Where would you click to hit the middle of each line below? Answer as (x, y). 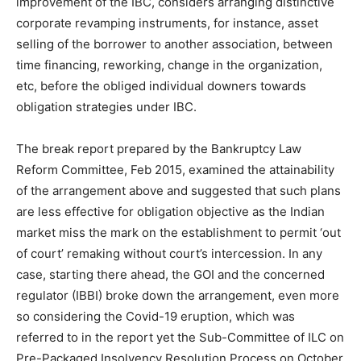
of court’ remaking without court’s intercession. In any (169, 253)
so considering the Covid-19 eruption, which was (156, 316)
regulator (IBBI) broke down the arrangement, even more (178, 295)
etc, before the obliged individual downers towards (161, 85)
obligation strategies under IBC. (106, 106)
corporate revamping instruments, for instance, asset (167, 23)
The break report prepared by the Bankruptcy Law (159, 148)
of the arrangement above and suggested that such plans (178, 190)
